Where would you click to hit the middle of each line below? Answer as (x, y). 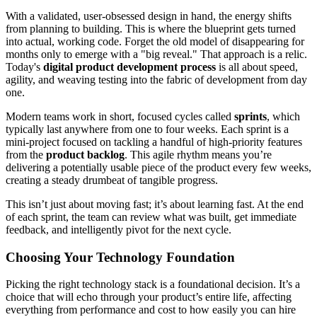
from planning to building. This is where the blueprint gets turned (151, 29)
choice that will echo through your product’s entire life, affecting (149, 297)
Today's (24, 67)
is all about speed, (257, 67)
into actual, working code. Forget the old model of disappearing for (155, 41)
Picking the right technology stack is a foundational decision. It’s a (153, 284)
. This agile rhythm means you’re (198, 155)
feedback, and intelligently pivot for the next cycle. (119, 230)
